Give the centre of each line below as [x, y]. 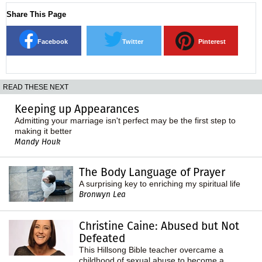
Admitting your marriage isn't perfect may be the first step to [125, 120]
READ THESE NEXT [36, 87]
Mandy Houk [37, 142]
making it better [43, 131]
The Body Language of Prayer [152, 172]
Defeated [102, 238]
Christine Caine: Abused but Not [159, 226]
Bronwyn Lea [102, 194]
